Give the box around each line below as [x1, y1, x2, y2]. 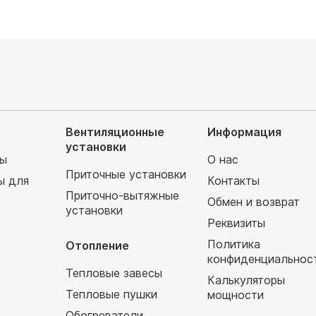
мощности [207, 288, 265, 302]
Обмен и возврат [207, 195, 300, 209]
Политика [207, 237, 261, 251]
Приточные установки [65, 167, 186, 181]
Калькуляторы [207, 273, 286, 287]
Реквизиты [207, 216, 266, 230]
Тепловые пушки [65, 287, 157, 301]
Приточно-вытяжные [65, 188, 179, 202]
